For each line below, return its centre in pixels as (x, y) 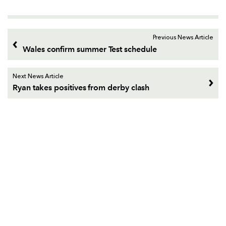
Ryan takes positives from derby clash (81, 88)
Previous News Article (183, 38)
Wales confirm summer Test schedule (90, 49)
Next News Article (38, 76)
